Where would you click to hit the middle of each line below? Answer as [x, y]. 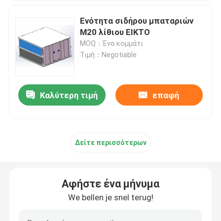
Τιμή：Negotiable [109, 55]
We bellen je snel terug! [110, 198]
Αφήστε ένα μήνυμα [110, 184]
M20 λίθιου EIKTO [115, 32]
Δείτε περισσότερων [110, 143]
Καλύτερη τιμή [69, 95]
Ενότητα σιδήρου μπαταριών [137, 21]
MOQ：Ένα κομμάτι [112, 44]
